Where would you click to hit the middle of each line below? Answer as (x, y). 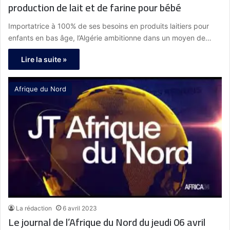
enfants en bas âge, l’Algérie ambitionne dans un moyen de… (110, 38)
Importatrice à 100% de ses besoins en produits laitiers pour (109, 26)
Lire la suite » (44, 60)
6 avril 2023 (80, 208)
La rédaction (34, 208)
